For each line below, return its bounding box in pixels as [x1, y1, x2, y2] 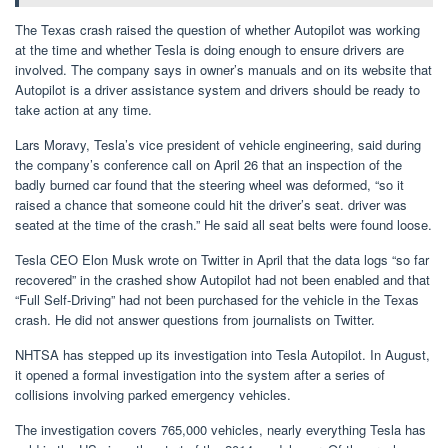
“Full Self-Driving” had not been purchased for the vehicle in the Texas [15, 290, 419, 310]
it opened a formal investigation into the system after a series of [15, 365, 385, 385]
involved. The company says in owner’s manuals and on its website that [15, 60, 432, 80]
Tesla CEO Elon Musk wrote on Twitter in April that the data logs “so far [15, 250, 429, 270]
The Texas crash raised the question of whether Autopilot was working [15, 20, 420, 40]
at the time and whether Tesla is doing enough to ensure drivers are [15, 40, 404, 60]
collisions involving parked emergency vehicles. [15, 385, 291, 405]
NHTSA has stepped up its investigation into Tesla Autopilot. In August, [15, 345, 430, 365]
